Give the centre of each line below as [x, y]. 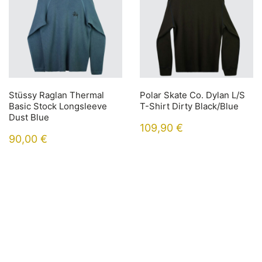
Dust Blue [29, 117]
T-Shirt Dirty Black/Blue [189, 106]
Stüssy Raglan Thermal [56, 95]
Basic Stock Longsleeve [58, 106]
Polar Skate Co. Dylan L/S [192, 95]
